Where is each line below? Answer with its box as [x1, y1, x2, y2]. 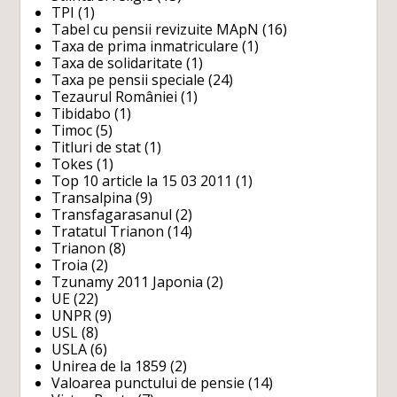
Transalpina [51, 187, 133, 207]
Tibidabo [51, 103, 112, 123]
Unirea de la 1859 [51, 355, 167, 376]
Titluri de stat [51, 136, 142, 157]
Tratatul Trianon [51, 221, 165, 241]
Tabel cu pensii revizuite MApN [51, 19, 260, 39]
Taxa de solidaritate [51, 52, 183, 73]
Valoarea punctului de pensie [51, 372, 245, 393]
